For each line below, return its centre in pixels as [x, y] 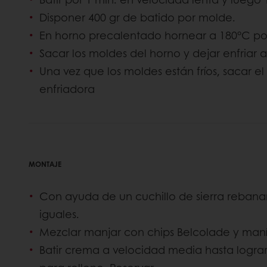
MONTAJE [45, 164]
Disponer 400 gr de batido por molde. [137, 18]
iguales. [59, 214]
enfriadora [67, 89]
